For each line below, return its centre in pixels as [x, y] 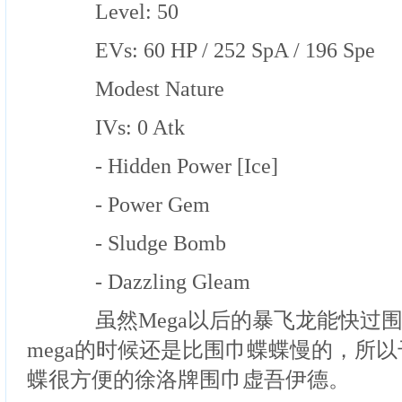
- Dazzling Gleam [151, 282]
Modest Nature [138, 89]
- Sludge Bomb [139, 243]
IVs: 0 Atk [118, 127]
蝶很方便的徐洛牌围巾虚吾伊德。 [188, 380]
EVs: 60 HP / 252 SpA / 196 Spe [213, 50]
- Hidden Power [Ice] [165, 166]
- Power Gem [131, 205]
